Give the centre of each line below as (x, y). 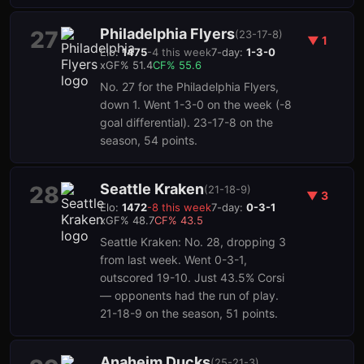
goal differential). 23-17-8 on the (186, 122)
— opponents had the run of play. (189, 295)
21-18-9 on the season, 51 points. (189, 313)
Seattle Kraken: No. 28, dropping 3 (193, 242)
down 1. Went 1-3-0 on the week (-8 (196, 104)
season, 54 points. (149, 140)
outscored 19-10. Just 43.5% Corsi (192, 277)
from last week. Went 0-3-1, (173, 260)
